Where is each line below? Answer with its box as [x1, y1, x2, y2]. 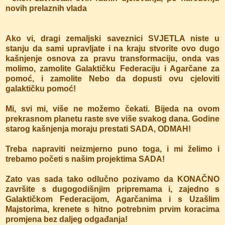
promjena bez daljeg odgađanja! [6, 214, 128, 223]
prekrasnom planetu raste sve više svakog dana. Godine [6, 114, 219, 123]
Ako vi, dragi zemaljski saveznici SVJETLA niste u [6, 34, 219, 43]
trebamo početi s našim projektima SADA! [6, 154, 165, 163]
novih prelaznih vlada [6, 4, 87, 13]
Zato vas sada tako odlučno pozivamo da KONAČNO [6, 174, 219, 183]
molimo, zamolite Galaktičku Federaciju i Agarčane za [6, 64, 219, 73]
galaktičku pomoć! [6, 84, 76, 93]
